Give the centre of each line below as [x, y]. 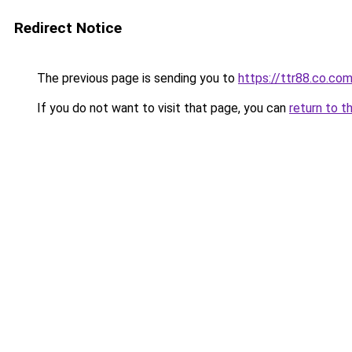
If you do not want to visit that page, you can [161, 108]
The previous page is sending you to [136, 78]
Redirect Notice [68, 28]
